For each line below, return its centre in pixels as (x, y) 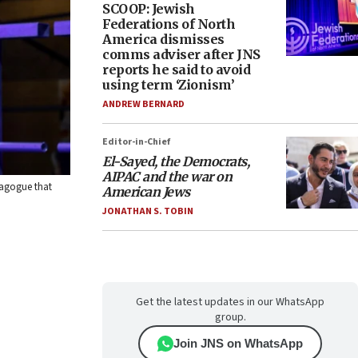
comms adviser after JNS (181, 54)
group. (230, 317)
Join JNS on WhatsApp (238, 343)
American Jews (146, 192)
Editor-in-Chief (136, 142)
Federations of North (169, 24)
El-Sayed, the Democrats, (176, 161)
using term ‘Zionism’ (168, 85)
